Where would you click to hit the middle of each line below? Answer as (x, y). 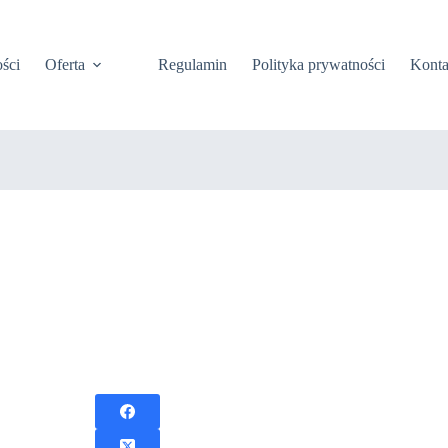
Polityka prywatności (318, 64)
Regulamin (192, 64)
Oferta (64, 64)
